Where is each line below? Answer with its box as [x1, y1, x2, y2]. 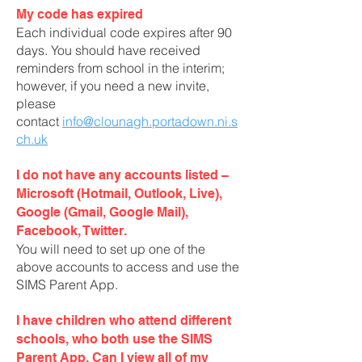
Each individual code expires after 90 [16, 24, 232, 40]
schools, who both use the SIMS [16, 331, 213, 347]
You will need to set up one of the [16, 241, 205, 257]
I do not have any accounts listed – [16, 167, 229, 183]
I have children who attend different [16, 313, 231, 328]
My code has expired [16, 6, 143, 22]
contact [16, 113, 62, 129]
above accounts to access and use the [16, 259, 239, 275]
